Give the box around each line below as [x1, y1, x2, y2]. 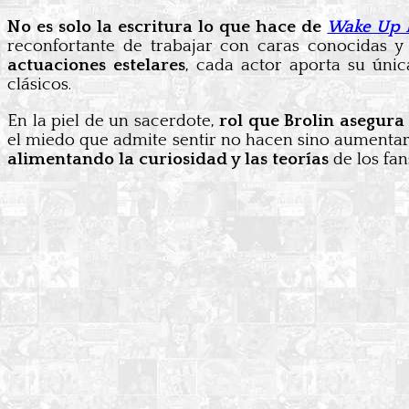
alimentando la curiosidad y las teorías [7, 150, 329, 169]
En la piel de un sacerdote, [7, 111, 215, 131]
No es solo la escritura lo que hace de [7, 17, 328, 37]
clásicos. [7, 75, 71, 94]
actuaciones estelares [7, 56, 186, 75]
